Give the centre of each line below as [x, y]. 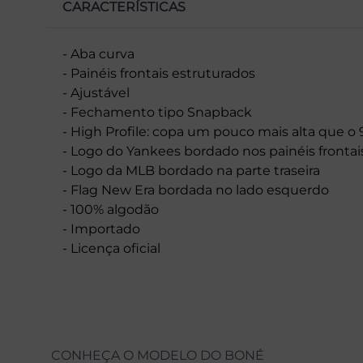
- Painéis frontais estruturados [159, 74]
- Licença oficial [111, 249]
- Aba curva [98, 54]
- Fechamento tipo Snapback [157, 113]
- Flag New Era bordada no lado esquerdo [196, 190]
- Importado [101, 229]
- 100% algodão [111, 210]
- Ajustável [96, 93]
